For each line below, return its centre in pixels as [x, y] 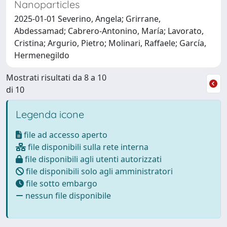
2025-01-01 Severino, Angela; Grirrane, [87, 18]
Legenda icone [50, 114]
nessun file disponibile [67, 195]
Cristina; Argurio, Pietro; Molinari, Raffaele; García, [110, 43]
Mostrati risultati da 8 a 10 [56, 77]
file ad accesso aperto [65, 135]
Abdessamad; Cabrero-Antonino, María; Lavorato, [109, 31]
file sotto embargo [61, 183]
